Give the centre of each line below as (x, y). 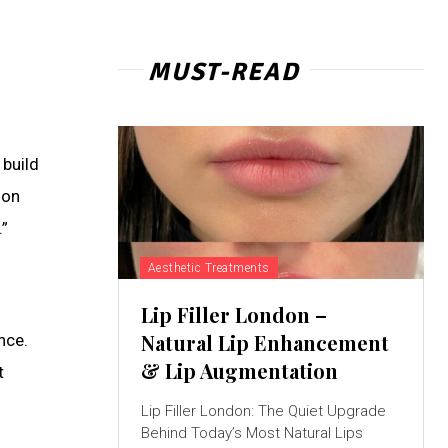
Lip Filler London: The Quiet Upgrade (263, 410)
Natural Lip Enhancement (264, 342)
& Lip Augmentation (239, 370)
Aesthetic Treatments (208, 267)
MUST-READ (223, 71)
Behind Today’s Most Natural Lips (251, 432)
